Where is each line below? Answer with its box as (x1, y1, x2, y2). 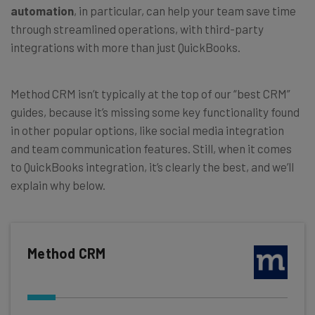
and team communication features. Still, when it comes (11, 141, 292, 155)
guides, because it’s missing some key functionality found (11, 104, 300, 119)
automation (11, 3, 74, 18)
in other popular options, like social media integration (11, 122, 284, 137)
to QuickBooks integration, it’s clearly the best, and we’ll (11, 159, 294, 174)
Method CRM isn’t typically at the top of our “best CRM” (11, 86, 290, 101)
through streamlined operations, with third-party (11, 21, 264, 36)
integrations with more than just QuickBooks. (11, 39, 240, 54)
